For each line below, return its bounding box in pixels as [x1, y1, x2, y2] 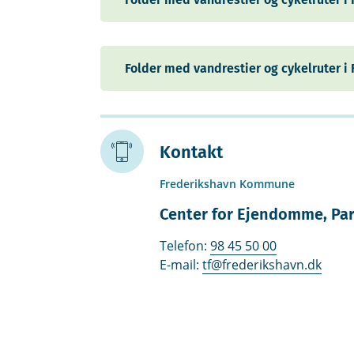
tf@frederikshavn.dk [201, 256, 322, 274]
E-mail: [159, 256, 202, 274]
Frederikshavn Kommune [159, 176, 295, 192]
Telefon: [159, 237, 210, 255]
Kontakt [159, 141, 223, 164]
